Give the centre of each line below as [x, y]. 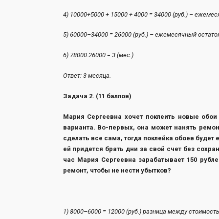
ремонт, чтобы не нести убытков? [117, 170]
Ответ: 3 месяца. [87, 76]
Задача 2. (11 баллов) [97, 96]
